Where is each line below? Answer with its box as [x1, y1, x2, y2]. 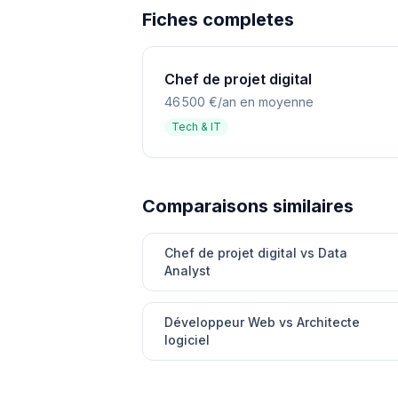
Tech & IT [171, 120, 221, 133]
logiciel [164, 332, 210, 347]
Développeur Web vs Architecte [164, 314, 360, 330]
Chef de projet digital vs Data [164, 245, 347, 260]
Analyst [164, 263, 211, 278]
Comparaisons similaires [142, 195, 354, 217]
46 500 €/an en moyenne [164, 94, 314, 109]
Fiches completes [142, 9, 294, 30]
